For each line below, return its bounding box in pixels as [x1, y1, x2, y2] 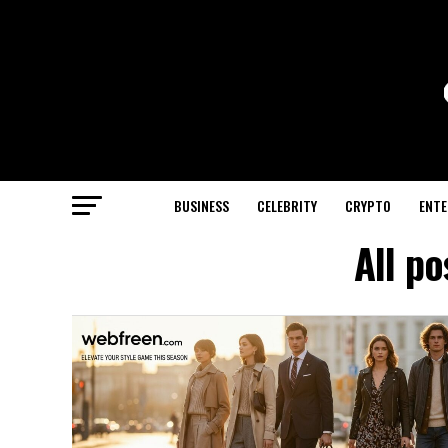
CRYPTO [344, 195, 391, 216]
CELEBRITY [256, 195, 317, 216]
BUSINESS [173, 195, 229, 216]
